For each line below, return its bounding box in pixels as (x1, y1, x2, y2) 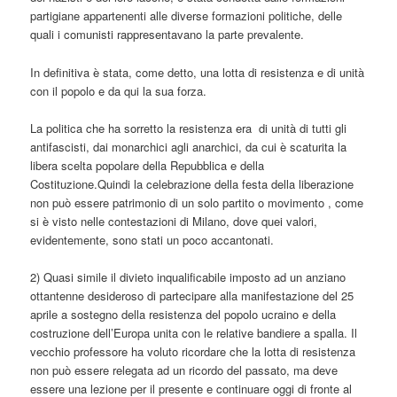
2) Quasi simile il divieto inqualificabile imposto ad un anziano (30, 268, 346, 285)
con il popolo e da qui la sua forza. (30, 82, 207, 99)
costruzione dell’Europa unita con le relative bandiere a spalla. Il (30, 323, 358, 341)
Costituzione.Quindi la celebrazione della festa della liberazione (30, 175, 354, 192)
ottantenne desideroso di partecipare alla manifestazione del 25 (30, 286, 354, 304)
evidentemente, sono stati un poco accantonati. (30, 230, 278, 248)
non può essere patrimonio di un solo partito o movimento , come (30, 193, 364, 211)
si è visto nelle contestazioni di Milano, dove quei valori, (30, 212, 318, 230)
